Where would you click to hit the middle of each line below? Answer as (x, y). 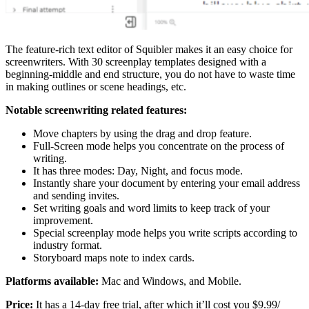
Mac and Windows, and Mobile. (171, 281)
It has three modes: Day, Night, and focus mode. (138, 170)
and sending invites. (76, 195)
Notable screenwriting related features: (96, 110)
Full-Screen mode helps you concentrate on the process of (159, 146)
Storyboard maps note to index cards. (114, 257)
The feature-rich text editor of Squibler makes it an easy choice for (149, 49)
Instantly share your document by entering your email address (167, 183)
